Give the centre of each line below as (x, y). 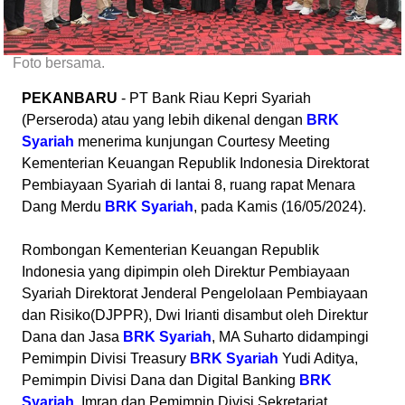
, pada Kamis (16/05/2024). (280, 207)
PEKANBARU (70, 98)
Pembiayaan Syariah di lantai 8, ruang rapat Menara (188, 185)
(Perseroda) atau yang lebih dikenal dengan (164, 120)
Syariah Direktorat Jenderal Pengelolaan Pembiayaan (195, 293)
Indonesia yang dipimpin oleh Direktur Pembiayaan (186, 272)
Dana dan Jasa (72, 337)
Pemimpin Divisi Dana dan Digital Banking (160, 380)
